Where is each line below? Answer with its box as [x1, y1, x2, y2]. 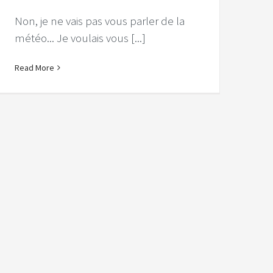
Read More [14, 62, 54, 74]
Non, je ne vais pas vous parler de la [14, 13, 185, 29]
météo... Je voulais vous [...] [14, 30, 146, 46]
